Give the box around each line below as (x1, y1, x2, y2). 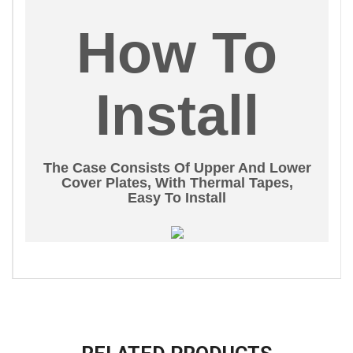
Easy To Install (128, 190, 226, 206)
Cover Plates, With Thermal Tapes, (61, 175, 293, 191)
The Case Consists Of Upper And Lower (43, 160, 311, 176)
